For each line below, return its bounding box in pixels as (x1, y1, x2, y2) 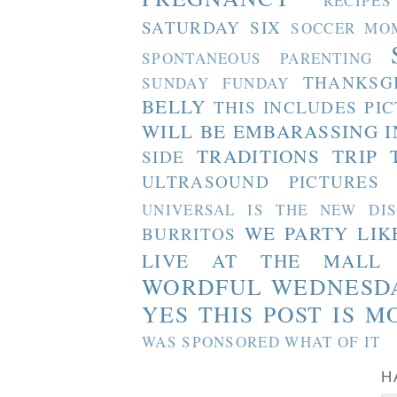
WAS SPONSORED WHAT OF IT (142, 331, 381, 353)
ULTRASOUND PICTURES (142, 170, 380, 193)
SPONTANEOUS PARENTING (142, 48, 373, 69)
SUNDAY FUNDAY (142, 73, 290, 94)
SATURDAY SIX (142, 16, 282, 39)
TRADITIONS (197, 143, 321, 169)
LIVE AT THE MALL (142, 247, 382, 274)
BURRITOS (142, 222, 237, 245)
